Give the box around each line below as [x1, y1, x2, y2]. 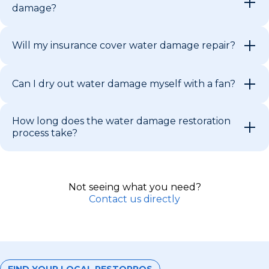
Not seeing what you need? [68, 181, 201, 193]
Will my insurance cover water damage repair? [12, 39, 235, 51]
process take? [12, 127, 77, 139]
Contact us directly [89, 193, 180, 205]
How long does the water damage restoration [12, 115, 231, 127]
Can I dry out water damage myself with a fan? [12, 77, 235, 89]
